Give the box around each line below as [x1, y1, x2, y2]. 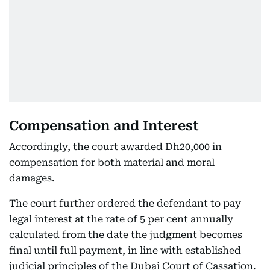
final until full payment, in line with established [9, 245, 241, 256]
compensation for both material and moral [9, 157, 215, 168]
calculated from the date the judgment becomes [9, 229, 242, 240]
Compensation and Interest [9, 118, 199, 133]
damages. [9, 172, 55, 184]
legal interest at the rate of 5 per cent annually [9, 213, 233, 225]
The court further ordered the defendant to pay [9, 198, 241, 209]
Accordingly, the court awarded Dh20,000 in [9, 141, 222, 152]
